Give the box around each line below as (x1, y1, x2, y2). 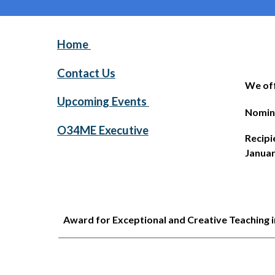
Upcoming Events (56, 95, 149, 109)
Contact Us (56, 66, 115, 80)
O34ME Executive (56, 123, 149, 137)
